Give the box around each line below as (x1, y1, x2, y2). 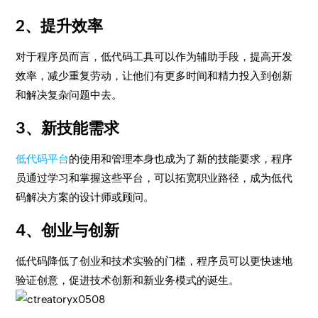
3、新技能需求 (16, 119, 120, 137)
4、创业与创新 (16, 221, 120, 239)
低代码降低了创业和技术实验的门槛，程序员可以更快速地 (16, 255, 293, 267)
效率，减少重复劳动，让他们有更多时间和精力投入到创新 (16, 70, 293, 82)
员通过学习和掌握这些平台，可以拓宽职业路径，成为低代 (16, 172, 293, 184)
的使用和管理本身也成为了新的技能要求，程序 (69, 153, 293, 165)
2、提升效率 (16, 17, 104, 35)
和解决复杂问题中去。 (16, 89, 123, 101)
